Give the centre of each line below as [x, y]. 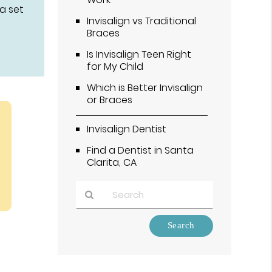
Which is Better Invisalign [145, 87]
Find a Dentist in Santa [141, 150]
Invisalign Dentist [127, 129]
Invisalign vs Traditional [142, 21]
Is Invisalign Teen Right [139, 54]
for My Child [115, 66]
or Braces [110, 100]
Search [91, 247]
